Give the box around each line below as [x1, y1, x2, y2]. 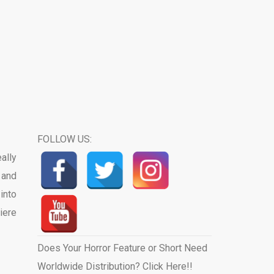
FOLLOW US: [37, 133, 92, 145]
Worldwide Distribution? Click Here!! [37, 261, 193, 272]
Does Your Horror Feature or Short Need [37, 242, 207, 254]
